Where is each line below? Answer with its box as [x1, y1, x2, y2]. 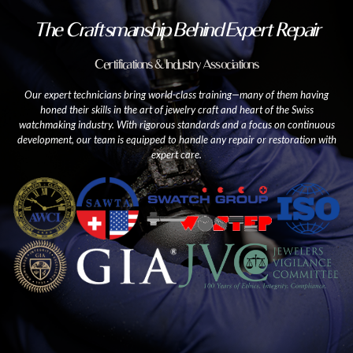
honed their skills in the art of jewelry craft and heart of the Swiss [39, 102, 314, 116]
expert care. [151, 147, 202, 161]
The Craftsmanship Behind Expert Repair [33, 17, 320, 41]
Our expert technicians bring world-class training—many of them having [24, 87, 329, 101]
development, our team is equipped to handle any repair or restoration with [17, 132, 336, 146]
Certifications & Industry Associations [95, 56, 258, 72]
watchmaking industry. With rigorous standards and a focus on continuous [18, 117, 335, 131]
